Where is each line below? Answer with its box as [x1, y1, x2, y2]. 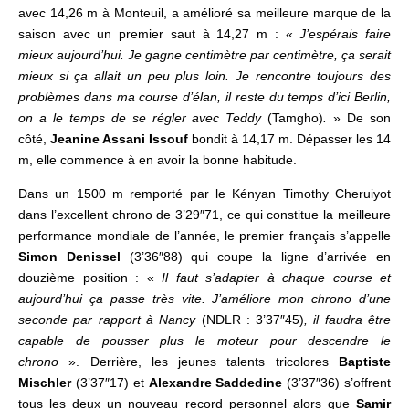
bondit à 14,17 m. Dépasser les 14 [188, 131, 391, 146]
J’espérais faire [299, 26, 392, 41]
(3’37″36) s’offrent [282, 374, 392, 390]
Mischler [18, 374, 71, 390]
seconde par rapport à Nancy [18, 311, 202, 327]
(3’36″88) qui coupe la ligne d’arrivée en [120, 248, 391, 264]
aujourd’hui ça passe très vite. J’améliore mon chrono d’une [18, 290, 391, 306]
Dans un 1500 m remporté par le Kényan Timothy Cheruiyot [18, 185, 391, 201]
